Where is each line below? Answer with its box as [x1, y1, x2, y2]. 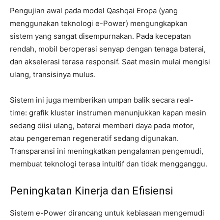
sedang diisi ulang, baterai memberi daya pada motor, [10, 120, 194, 130]
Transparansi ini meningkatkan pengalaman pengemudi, [10, 146, 203, 156]
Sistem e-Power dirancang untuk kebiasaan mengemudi [10, 208, 204, 218]
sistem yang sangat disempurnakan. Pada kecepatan [10, 31, 191, 41]
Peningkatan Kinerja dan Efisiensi [10, 184, 173, 197]
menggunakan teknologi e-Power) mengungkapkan [10, 18, 188, 28]
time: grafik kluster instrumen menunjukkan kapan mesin [10, 108, 206, 117]
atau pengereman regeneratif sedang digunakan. [10, 133, 179, 143]
